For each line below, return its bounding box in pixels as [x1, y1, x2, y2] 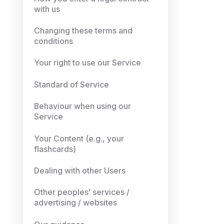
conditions [34, 36, 73, 46]
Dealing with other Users [34, 165, 126, 175]
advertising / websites [34, 198, 117, 208]
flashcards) [34, 144, 76, 154]
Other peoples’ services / [34, 187, 130, 197]
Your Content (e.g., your [34, 133, 124, 143]
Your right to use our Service [34, 58, 141, 68]
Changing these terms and [34, 26, 133, 36]
